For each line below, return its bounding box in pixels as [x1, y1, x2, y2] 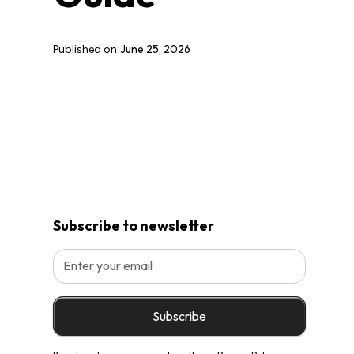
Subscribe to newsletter [53, 216, 215, 235]
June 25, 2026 [120, 42, 191, 56]
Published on [53, 43, 118, 56]
